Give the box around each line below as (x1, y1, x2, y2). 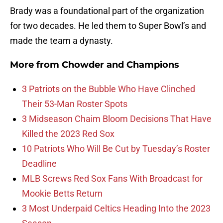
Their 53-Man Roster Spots (22, 99, 127, 110)
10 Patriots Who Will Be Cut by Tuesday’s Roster (22, 143, 210, 154)
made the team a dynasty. (10, 35, 113, 46)
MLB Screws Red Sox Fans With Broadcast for (22, 173, 203, 184)
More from (10, 59, 62, 71)
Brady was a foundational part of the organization (10, 5, 204, 16)
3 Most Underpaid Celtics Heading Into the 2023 (22, 203, 211, 214)
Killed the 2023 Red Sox (22, 128, 114, 139)
